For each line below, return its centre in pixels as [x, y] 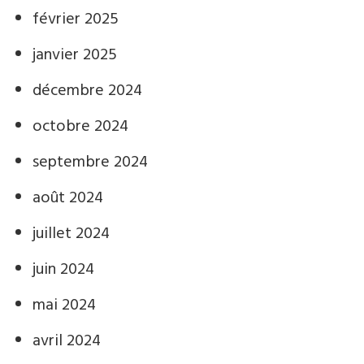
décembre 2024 [87, 91]
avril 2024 [67, 341]
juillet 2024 [71, 234]
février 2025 [76, 19]
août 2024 [68, 198]
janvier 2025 [75, 55]
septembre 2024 [90, 162]
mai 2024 [64, 305]
